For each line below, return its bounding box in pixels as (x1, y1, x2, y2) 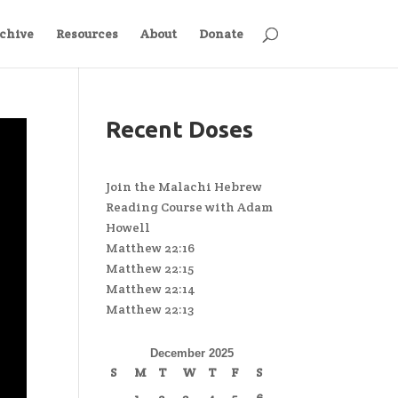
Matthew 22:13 (106, 301, 195, 317)
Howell (106, 219, 151, 235)
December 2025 (150, 346, 235, 360)
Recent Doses (106, 116, 254, 142)
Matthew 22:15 (106, 260, 195, 276)
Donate (198, 26, 243, 42)
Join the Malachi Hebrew (106, 179, 263, 195)
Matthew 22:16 (106, 240, 195, 256)
